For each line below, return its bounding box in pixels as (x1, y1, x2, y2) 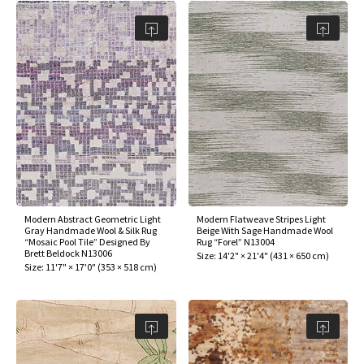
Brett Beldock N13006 (24, 246, 112, 259)
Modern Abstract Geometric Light (24, 212, 161, 225)
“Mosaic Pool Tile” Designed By (24, 235, 150, 248)
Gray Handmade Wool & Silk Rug (24, 223, 157, 236)
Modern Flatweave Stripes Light (196, 212, 326, 225)
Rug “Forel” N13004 (196, 235, 275, 248)
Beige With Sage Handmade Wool (196, 223, 333, 236)
